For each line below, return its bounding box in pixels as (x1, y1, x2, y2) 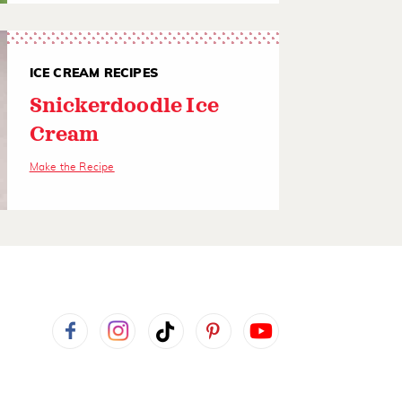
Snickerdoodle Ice (29, 96, 220, 117)
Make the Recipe (29, 162, 115, 172)
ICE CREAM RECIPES (29, 67, 159, 80)
